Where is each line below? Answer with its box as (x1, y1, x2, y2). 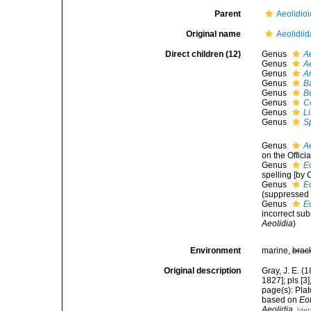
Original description (164, 266, 242, 276)
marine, (262, 246, 293, 255)
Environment (190, 246, 242, 255)
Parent (215, 9, 242, 19)
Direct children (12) (165, 49, 242, 59)
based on (262, 295, 300, 305)
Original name (186, 29, 242, 39)
